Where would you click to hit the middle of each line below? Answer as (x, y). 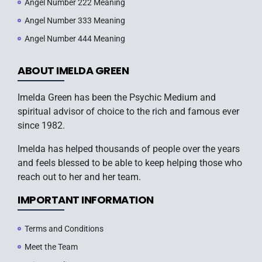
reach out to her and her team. (79, 177)
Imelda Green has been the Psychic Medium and (117, 97)
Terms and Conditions (64, 229)
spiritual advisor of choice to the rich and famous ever (128, 111)
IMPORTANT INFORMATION (86, 200)
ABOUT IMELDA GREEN (73, 70)
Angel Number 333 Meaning (75, 20)
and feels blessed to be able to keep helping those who (130, 163)
